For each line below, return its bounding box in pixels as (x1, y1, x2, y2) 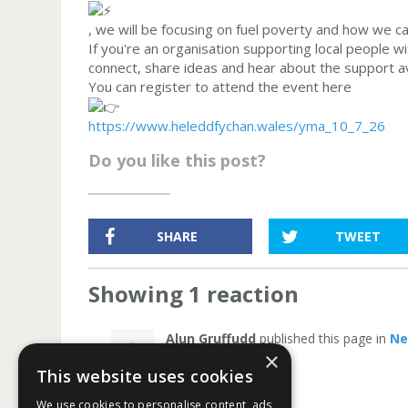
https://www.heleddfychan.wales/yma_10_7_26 (88, 117, 386, 136)
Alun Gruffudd (166, 330, 257, 348)
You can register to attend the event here (88, 76, 356, 96)
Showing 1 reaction (88, 279, 300, 310)
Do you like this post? (88, 149, 267, 172)
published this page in (256, 330, 391, 348)
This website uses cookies (36, 365, 253, 387)
